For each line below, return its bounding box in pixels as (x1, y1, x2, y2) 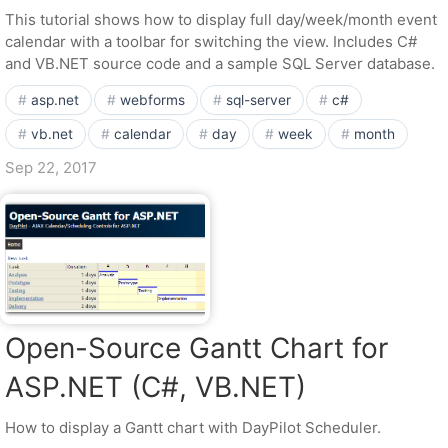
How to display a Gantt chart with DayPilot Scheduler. (5, 418, 381, 437)
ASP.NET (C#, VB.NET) (5, 370, 306, 404)
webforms (120, 92, 185, 108)
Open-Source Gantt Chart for (5, 331, 388, 365)
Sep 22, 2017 (5, 158, 97, 177)
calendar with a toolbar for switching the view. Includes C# (5, 32, 417, 51)
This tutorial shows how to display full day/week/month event (5, 10, 437, 29)
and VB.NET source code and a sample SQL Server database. (5, 54, 435, 73)
